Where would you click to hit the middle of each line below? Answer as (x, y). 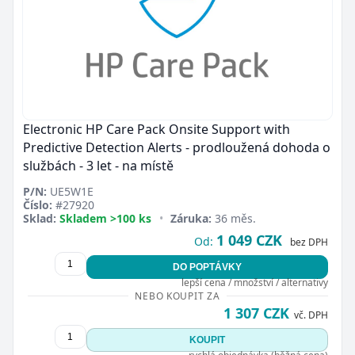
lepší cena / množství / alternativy (254, 282)
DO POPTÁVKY (207, 267)
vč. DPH (311, 315)
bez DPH (309, 242)
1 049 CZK (249, 240)
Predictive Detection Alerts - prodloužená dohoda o (177, 147)
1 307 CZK (256, 313)
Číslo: (38, 204)
